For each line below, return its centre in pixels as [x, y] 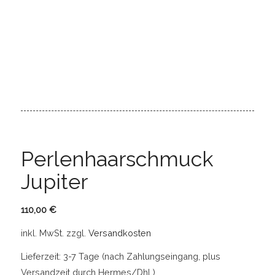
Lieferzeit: [42, 257]
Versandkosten [119, 233]
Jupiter [54, 181]
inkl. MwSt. [42, 233]
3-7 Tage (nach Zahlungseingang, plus [141, 257]
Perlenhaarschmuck [117, 159]
